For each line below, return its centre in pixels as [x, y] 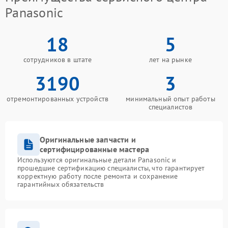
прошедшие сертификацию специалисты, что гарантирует [111, 168]
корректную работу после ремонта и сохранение [98, 176]
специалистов [170, 107]
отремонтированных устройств [58, 98]
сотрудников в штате [58, 59]
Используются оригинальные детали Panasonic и [97, 160]
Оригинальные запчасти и [88, 139]
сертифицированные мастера [95, 149]
